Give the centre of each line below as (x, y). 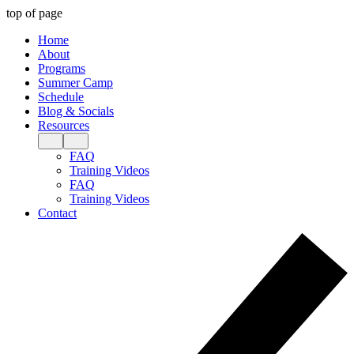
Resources (64, 125)
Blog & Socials (76, 111)
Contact (57, 213)
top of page (34, 13)
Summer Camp (75, 83)
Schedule (61, 97)
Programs (62, 68)
